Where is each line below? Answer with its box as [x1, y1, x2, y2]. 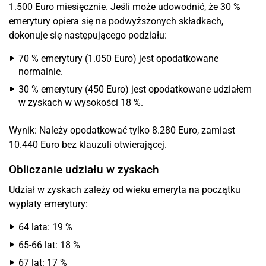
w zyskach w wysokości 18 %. [18, 97, 143, 108]
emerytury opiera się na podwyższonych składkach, [9, 15, 223, 27]
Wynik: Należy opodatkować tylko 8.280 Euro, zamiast [9, 125, 235, 136]
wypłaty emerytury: [9, 198, 88, 210]
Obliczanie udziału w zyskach [9, 163, 159, 176]
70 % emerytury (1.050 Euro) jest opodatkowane [18, 53, 218, 64]
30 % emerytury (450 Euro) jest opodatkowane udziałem [18, 84, 252, 95]
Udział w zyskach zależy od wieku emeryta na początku [9, 184, 240, 195]
